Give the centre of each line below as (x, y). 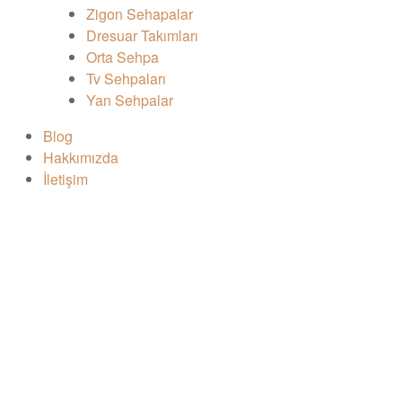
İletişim (66, 179)
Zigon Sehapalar (140, 14)
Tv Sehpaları (126, 79)
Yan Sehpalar (130, 100)
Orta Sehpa (122, 57)
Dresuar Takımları (142, 36)
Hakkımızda (81, 158)
